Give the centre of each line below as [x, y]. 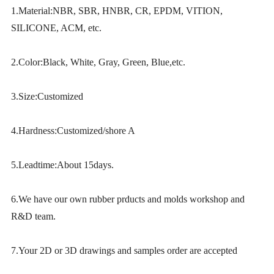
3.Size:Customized [47, 97]
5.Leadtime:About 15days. [63, 165]
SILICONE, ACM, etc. [57, 28]
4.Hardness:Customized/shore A [73, 131]
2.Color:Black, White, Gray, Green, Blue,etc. [98, 62]
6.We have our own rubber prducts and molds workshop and [128, 199]
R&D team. [34, 217]
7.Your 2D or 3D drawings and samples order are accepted [124, 251]
